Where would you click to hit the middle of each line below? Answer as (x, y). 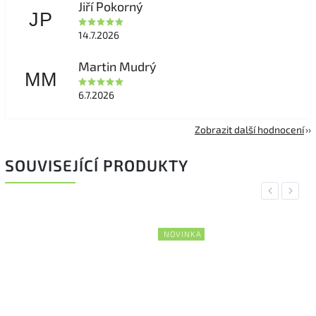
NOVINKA (183, 234)
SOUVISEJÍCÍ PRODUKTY (97, 166)
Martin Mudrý (117, 67)
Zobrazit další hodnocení (249, 130)
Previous (284, 191)
